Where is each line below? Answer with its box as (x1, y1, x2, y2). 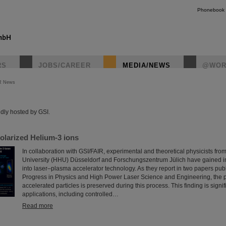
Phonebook (197, 7, 224, 13)
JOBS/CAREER (38, 62, 91, 69)
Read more (22, 202, 53, 209)
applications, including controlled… (22, 191, 119, 198)
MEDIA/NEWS (123, 62, 171, 69)
